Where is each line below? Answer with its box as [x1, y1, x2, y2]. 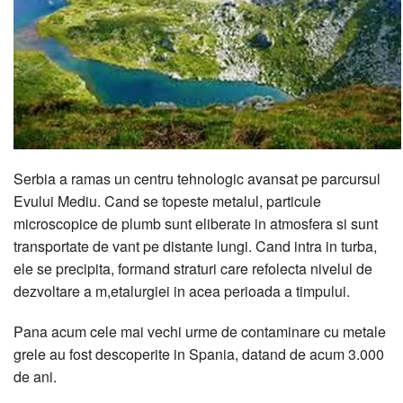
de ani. [13, 365, 57, 387]
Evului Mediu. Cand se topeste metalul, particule [13, 190, 321, 211]
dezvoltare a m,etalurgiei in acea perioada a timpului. [13, 280, 350, 301]
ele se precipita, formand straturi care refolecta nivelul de [13, 257, 372, 279]
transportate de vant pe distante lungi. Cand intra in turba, [13, 235, 377, 256]
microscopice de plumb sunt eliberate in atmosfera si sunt [13, 212, 378, 234]
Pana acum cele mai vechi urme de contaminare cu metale [13, 320, 386, 342]
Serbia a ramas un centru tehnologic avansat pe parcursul [13, 167, 381, 189]
